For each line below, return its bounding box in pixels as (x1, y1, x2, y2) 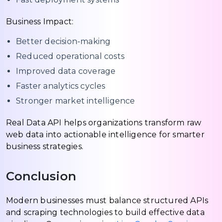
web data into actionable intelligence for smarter (6, 129, 205, 139)
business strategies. (6, 141, 83, 151)
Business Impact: (6, 16, 74, 26)
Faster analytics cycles (16, 81, 106, 91)
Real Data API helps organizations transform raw (6, 117, 202, 127)
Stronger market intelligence (16, 96, 135, 106)
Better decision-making (16, 36, 111, 46)
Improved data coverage (16, 66, 116, 76)
